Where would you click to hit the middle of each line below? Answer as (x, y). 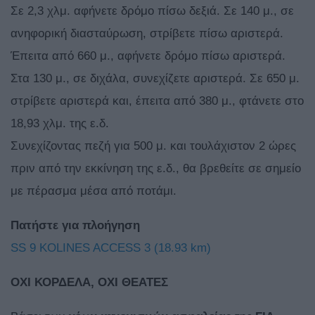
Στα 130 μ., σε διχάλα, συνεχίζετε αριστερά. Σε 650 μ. (155, 79)
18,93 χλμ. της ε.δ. (60, 124)
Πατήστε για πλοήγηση (75, 226)
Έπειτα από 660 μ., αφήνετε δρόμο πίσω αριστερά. (148, 56)
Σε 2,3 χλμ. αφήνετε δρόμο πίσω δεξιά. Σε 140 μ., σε (152, 11)
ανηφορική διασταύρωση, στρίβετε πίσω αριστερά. (147, 34)
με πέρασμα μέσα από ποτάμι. (94, 191)
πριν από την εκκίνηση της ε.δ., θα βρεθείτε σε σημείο (156, 169)
